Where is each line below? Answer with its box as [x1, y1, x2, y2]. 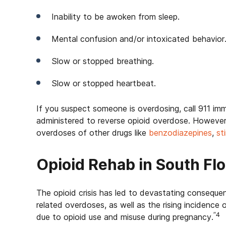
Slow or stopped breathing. [51, 56, 154, 66]
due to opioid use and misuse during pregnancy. [36, 212, 213, 222]
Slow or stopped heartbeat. [51, 78, 156, 88]
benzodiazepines [149, 128, 212, 138]
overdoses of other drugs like [36, 128, 149, 138]
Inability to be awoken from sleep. [51, 12, 180, 22]
